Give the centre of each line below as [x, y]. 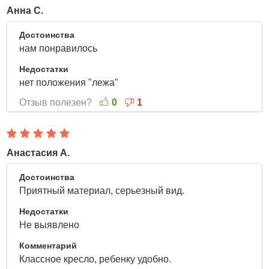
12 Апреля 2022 [221, 35]
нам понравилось [60, 48]
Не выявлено [50, 225]
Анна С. [25, 11]
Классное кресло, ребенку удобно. [98, 259]
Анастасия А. [38, 153]
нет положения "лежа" [70, 83]
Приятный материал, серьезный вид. [104, 191]
